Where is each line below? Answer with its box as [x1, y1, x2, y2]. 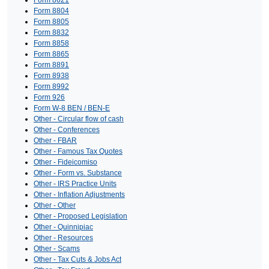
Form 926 [34, 93, 65, 102]
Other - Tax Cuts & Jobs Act [34, 255, 121, 264]
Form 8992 [34, 82, 69, 91]
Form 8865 [34, 50, 69, 59]
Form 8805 [34, 17, 69, 26]
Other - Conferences [34, 125, 100, 134]
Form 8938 [34, 71, 69, 80]
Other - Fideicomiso [34, 158, 97, 167]
